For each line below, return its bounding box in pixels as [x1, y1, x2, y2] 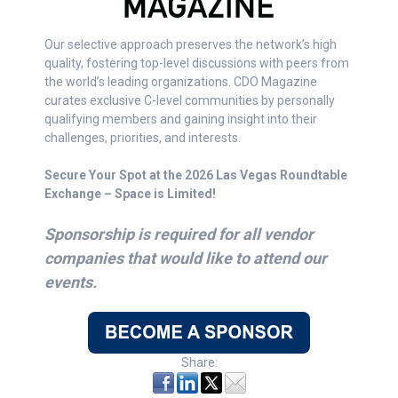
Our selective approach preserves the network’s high [44, 37, 337, 52]
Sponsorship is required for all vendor [44, 225, 314, 244]
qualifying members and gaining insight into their [44, 112, 317, 127]
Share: [180, 355, 218, 370]
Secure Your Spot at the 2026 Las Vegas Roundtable [44, 168, 347, 183]
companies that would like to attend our [44, 249, 327, 268]
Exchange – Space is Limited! [44, 187, 216, 202]
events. [44, 273, 100, 292]
